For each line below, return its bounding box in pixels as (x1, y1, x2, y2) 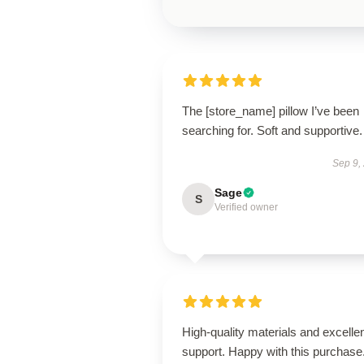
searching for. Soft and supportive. (182, 123, 362, 137)
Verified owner (214, 201, 278, 213)
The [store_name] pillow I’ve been (182, 104, 359, 118)
